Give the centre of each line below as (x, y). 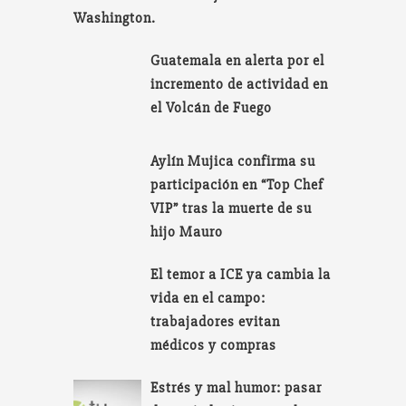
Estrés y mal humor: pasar (237, 387)
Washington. (114, 19)
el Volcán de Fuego (212, 108)
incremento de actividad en (240, 85)
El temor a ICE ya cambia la (241, 274)
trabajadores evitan (216, 321)
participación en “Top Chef (237, 184)
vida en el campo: (208, 298)
